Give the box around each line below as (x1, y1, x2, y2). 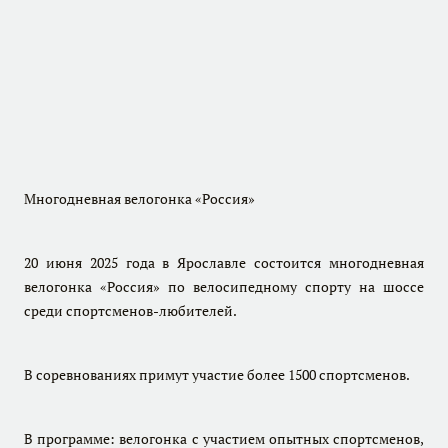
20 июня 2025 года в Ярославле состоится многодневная (24, 253, 424, 272)
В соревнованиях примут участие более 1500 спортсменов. (24, 365, 410, 384)
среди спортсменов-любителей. (24, 301, 237, 320)
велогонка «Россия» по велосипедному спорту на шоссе (24, 277, 424, 296)
